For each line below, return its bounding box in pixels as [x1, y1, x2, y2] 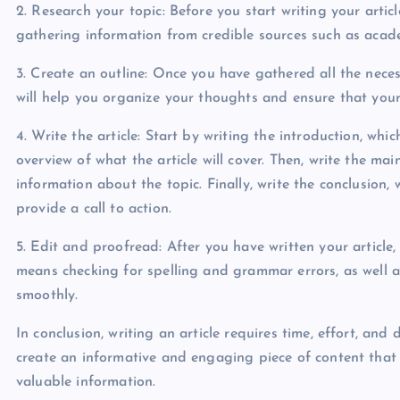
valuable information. [16, 375, 156, 389]
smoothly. [16, 288, 79, 303]
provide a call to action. [16, 202, 172, 216]
